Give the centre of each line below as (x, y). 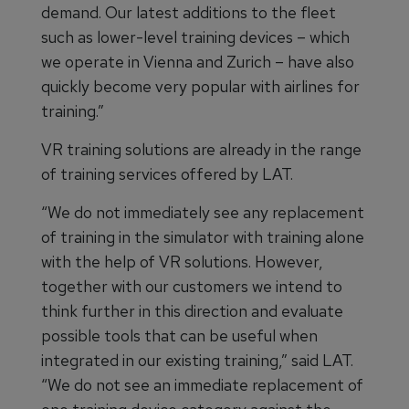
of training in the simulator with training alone (203, 237)
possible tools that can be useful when (179, 336)
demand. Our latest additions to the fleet (189, 12)
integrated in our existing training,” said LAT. (197, 360)
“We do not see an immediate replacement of (202, 385)
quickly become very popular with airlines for (200, 86)
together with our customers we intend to (192, 286)
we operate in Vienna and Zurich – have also (198, 62)
